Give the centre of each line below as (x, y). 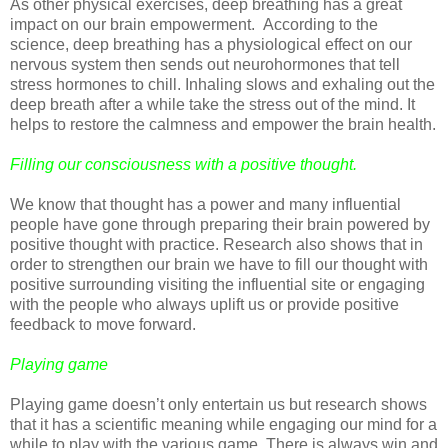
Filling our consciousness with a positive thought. (183, 164)
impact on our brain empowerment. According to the (194, 24)
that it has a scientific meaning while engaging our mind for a (223, 424)
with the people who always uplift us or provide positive (204, 304)
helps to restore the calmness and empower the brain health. (223, 124)
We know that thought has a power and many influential (205, 204)
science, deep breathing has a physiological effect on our (211, 44)
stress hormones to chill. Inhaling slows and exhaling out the (222, 84)
